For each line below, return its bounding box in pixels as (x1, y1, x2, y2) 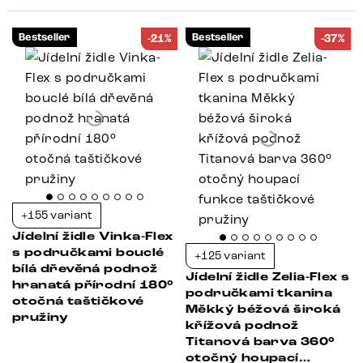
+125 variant (194, 249, 267, 263)
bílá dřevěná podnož (12, 262, 158, 276)
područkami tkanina (186, 286, 333, 301)
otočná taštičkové (12, 294, 144, 309)
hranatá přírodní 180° (12, 278, 174, 293)
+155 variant (21, 208, 93, 222)
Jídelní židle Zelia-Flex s (186, 270, 350, 284)
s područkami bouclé (12, 246, 164, 260)
